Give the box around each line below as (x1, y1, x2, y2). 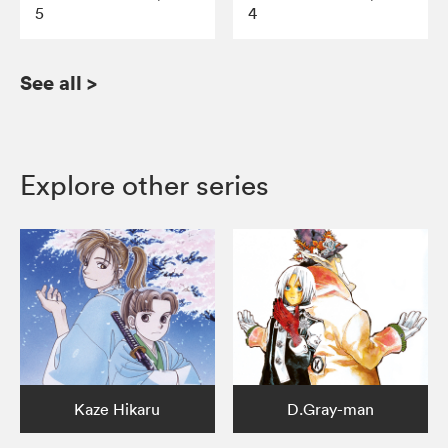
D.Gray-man (287, 399, 375, 420)
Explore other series (20, 168, 269, 203)
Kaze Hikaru (74, 399, 161, 420)
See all (20, 69, 82, 97)
